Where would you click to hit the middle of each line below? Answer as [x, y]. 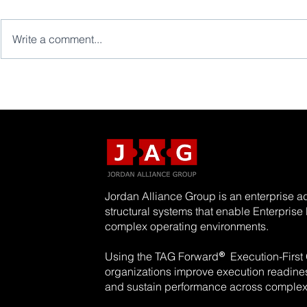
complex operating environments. [186, 226]
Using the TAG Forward [161, 256]
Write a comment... [57, 39]
